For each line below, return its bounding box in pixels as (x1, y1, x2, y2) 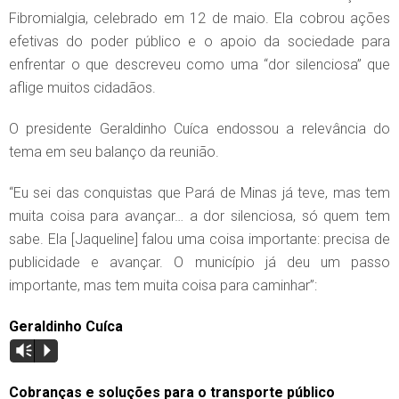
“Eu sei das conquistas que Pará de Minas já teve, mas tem (9, 183, 390, 201)
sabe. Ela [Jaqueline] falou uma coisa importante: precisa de (9, 230, 390, 248)
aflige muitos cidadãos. (9, 78, 156, 96)
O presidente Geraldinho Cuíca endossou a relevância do (9, 119, 390, 137)
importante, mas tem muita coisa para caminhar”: (9, 276, 317, 294)
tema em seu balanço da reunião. (9, 142, 219, 160)
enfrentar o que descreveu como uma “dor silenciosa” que (9, 55, 390, 73)
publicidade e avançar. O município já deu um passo (9, 253, 390, 271)
